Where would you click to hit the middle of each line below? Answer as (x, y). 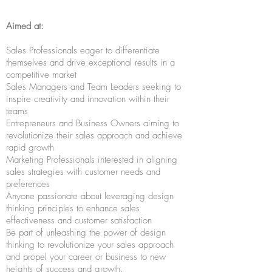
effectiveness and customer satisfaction (79, 220)
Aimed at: (25, 26)
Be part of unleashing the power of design (86, 233)
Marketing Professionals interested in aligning (92, 160)
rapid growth (30, 148)
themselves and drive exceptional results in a (90, 63)
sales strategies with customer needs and (83, 172)
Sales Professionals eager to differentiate (83, 50)
